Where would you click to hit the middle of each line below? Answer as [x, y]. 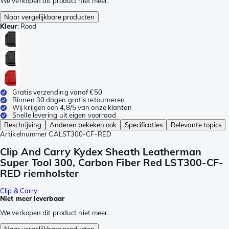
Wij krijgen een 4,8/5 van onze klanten [72, 108]
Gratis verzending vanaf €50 [57, 92]
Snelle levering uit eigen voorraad [64, 115]
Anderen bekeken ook [83, 125]
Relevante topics [196, 125]
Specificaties [144, 125]
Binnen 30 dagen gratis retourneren [69, 100]
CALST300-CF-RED [80, 134]
